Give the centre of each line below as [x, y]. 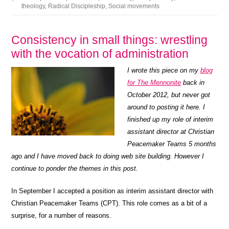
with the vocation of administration [100, 53]
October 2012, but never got [169, 95]
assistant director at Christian [171, 131]
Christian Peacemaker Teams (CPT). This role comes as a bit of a [109, 203]
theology [33, 6]
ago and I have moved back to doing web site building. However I [108, 156]
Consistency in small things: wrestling [110, 40]
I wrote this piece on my [164, 70]
